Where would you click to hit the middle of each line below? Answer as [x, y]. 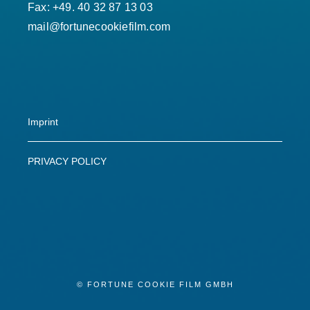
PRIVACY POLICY [67, 162]
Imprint [43, 122]
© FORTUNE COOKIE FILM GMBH [155, 284]
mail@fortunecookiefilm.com [99, 26]
